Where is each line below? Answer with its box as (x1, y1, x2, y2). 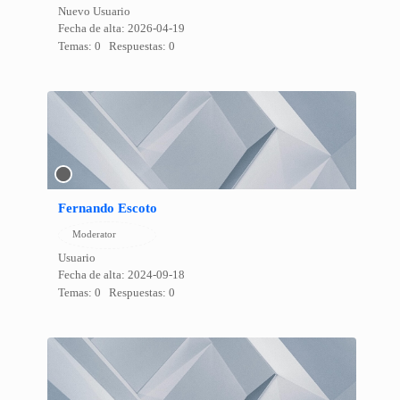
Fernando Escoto (57, 201, 157, 215)
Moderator (71, 229, 116, 239)
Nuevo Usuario (57, 4, 130, 18)
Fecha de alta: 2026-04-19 (57, 21, 185, 35)
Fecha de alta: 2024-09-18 (57, 268, 185, 281)
